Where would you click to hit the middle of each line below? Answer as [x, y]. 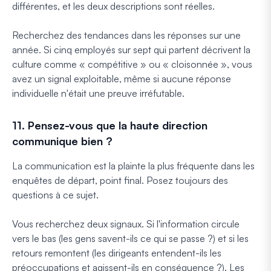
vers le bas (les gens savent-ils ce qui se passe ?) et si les [130, 238]
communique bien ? [62, 141]
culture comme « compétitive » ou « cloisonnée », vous [132, 64]
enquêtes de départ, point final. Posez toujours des [120, 180]
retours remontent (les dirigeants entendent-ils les [117, 253]
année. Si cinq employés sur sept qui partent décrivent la [131, 49]
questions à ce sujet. [55, 194]
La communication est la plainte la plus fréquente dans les [133, 165]
